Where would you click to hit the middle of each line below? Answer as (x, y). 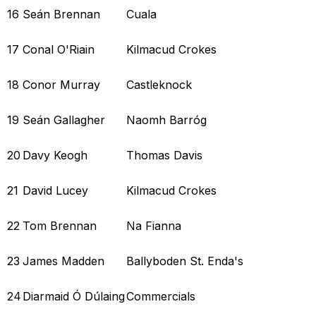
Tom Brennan (60, 225)
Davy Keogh (55, 155)
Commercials (161, 296)
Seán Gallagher (64, 120)
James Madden (63, 261)
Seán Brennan (61, 14)
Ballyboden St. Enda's (185, 261)
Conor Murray (61, 84)
